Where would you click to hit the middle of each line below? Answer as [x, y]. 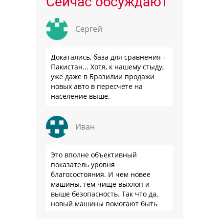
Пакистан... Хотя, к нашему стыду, [107, 66]
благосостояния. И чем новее [101, 174]
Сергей [89, 29]
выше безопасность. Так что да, [104, 194]
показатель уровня [83, 164]
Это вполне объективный [94, 154]
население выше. [80, 96]
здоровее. [67, 213]
